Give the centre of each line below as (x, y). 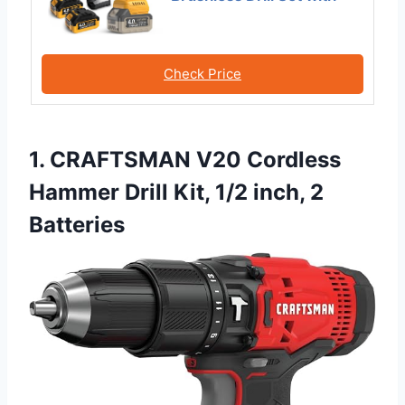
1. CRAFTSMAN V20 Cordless (185, 160)
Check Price (202, 74)
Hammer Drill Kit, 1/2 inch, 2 (176, 193)
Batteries (77, 225)
